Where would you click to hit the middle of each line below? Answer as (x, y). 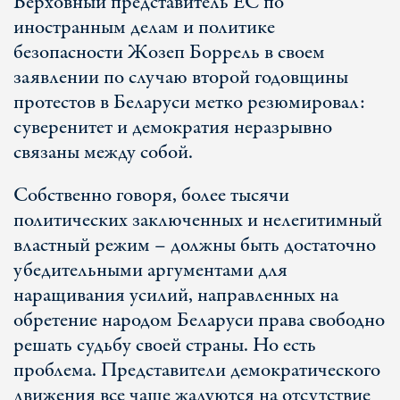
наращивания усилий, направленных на (176, 296)
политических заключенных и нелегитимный (198, 221)
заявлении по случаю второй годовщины (181, 78)
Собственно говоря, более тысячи (151, 196)
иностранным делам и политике (144, 28)
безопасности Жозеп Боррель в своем (169, 53)
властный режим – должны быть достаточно (195, 246)
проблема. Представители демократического (197, 371)
